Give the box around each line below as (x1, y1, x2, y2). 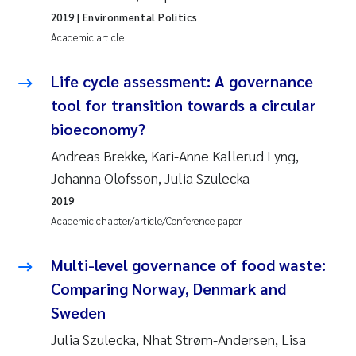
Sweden (51, 301, 106, 323)
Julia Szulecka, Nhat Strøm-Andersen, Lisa (51, 329, 306, 348)
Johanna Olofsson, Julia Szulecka (51, 168, 250, 187)
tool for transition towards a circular (51, 94, 316, 115)
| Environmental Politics (74, 10, 198, 24)
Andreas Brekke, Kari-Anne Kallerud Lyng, (51, 145, 299, 164)
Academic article (51, 29, 124, 44)
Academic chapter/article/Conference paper (51, 213, 242, 227)
